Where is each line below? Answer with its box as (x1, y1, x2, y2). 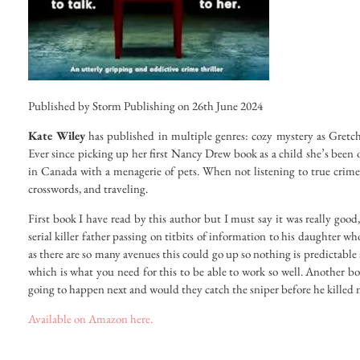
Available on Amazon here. (27, 311, 153, 327)
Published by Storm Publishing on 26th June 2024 (27, 98, 263, 114)
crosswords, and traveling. (27, 181, 148, 197)
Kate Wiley (27, 128, 86, 144)
